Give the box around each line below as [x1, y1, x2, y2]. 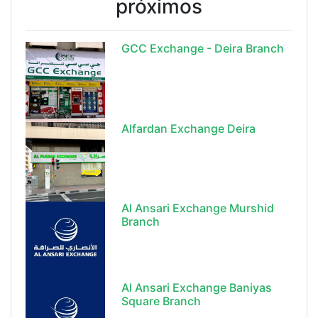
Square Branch [121, 294, 202, 309]
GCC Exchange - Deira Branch [121, 41, 285, 56]
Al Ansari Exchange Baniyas [121, 280, 273, 295]
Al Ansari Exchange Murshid [121, 200, 275, 215]
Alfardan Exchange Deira [121, 121, 256, 136]
